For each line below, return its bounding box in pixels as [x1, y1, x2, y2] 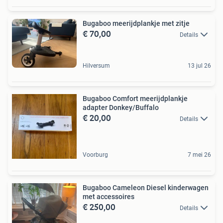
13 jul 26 [188, 62, 211, 69]
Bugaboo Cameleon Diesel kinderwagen [83, 183, 209, 192]
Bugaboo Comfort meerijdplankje [83, 94, 188, 103]
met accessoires [83, 192, 134, 201]
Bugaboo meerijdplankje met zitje [83, 19, 190, 27]
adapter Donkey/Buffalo [83, 103, 159, 111]
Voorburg [83, 151, 108, 158]
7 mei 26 [188, 151, 211, 158]
